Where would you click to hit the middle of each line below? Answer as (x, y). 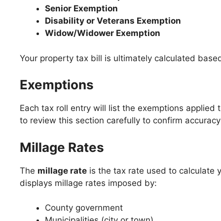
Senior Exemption (81, 8)
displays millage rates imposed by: (88, 183)
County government (84, 208)
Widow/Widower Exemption (103, 33)
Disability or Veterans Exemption (113, 21)
